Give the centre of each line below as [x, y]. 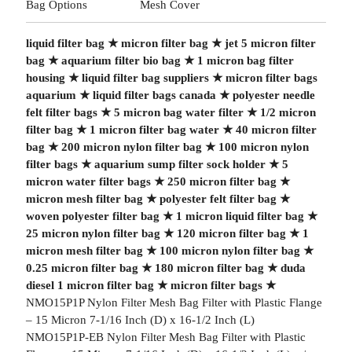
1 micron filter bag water [154, 130]
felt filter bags [61, 112]
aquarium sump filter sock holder [180, 164]
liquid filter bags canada [154, 95]
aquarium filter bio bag [121, 60]
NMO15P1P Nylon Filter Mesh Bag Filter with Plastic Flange [174, 302]
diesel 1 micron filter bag [90, 285]
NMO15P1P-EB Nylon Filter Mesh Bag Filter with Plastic [165, 337]
